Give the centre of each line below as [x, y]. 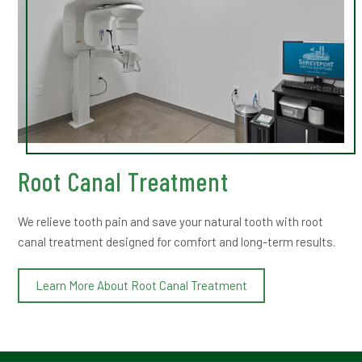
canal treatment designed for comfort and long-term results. [177, 242]
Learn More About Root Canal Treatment [142, 286]
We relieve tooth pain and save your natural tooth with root [171, 222]
